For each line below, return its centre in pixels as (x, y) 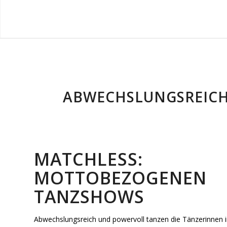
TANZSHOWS (89, 197)
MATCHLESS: (88, 159)
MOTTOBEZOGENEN (120, 178)
